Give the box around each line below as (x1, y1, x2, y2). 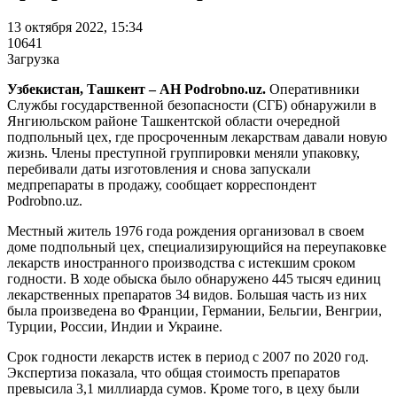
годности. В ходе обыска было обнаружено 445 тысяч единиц (7, 270, 381, 286)
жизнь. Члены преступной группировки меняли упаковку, (7, 144, 360, 160)
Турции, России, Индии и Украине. (7, 318, 222, 334)
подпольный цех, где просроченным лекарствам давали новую (7, 128, 387, 144)
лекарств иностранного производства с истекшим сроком (7, 254, 355, 270)
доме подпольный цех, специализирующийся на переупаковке (7, 238, 386, 254)
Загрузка (7, 51, 59, 66)
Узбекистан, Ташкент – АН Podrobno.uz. (7, 81, 266, 97)
